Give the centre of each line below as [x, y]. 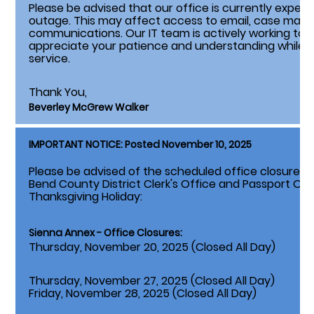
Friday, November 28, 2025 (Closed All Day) [143, 294]
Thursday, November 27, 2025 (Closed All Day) [152, 281]
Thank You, [58, 93]
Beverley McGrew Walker [89, 108]
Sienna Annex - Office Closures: [105, 233]
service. [49, 59]
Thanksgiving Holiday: [86, 197]
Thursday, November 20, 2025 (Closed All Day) [152, 247]
